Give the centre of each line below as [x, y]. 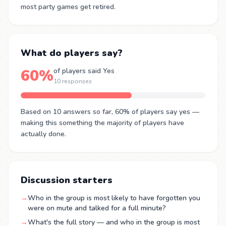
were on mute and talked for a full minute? [97, 208]
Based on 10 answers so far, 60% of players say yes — [110, 112]
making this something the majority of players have [102, 123]
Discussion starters [67, 180]
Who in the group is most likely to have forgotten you [114, 198]
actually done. [43, 134]
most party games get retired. [68, 7]
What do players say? [72, 53]
